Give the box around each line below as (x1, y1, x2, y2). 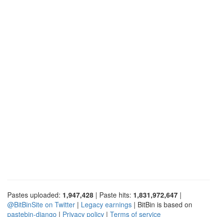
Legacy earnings (81, 199, 132, 209)
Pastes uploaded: (7, 189, 62, 200)
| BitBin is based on (132, 199, 192, 209)
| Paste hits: (93, 189, 133, 200)
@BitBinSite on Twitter (7, 199, 75, 209)
